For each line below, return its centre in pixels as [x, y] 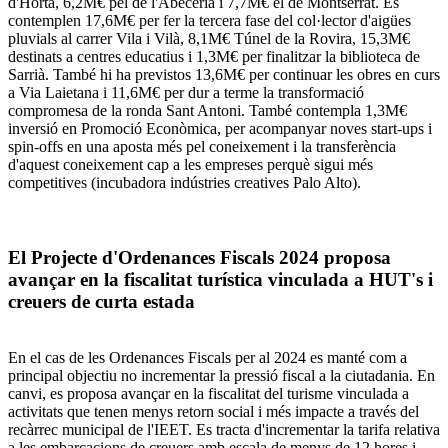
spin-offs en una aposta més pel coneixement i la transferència [202, 146]
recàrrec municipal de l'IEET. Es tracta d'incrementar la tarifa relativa [224, 430]
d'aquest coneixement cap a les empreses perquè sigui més [190, 164]
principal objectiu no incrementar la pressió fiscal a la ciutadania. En [221, 376]
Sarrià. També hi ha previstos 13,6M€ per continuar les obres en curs [224, 74]
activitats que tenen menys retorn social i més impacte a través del [213, 412]
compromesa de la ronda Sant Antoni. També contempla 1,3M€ [207, 110]
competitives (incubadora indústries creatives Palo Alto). [184, 182]
